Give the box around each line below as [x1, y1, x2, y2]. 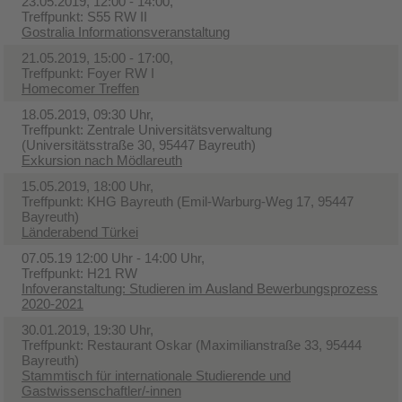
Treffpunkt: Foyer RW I [22, 65, 154, 81]
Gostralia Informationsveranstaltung [22, 23, 230, 39]
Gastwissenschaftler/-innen [22, 382, 181, 398]
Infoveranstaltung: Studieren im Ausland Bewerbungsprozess [22, 280, 378, 296]
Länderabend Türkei [22, 223, 138, 240]
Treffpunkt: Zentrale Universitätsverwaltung [22, 121, 272, 137]
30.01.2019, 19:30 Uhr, [22, 321, 153, 337]
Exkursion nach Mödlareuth [22, 152, 182, 168]
